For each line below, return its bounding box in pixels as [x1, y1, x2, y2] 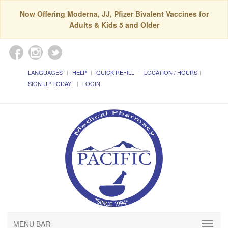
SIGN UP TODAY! [28, 79, 73, 88]
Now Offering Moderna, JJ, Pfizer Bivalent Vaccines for [19, 9, 209, 19]
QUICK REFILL [96, 68, 134, 76]
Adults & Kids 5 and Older [69, 20, 159, 30]
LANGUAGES [28, 68, 63, 76]
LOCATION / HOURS [144, 68, 197, 76]
